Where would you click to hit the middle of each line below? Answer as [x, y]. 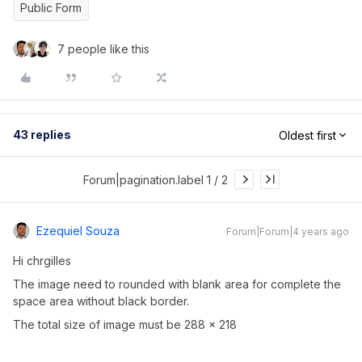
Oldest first [307, 135]
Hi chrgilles [42, 261]
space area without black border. [101, 301]
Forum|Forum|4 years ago [288, 232]
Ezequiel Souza [78, 231]
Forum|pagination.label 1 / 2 [155, 179]
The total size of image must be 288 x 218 [125, 324]
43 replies [42, 135]
